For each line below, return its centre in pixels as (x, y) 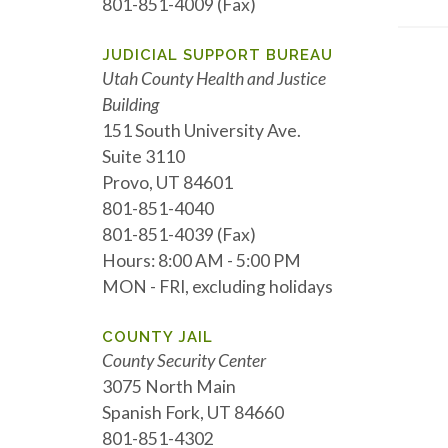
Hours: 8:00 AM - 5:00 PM (201, 260)
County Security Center (184, 360)
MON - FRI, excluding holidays (217, 286)
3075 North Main (169, 386)
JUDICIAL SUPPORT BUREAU (217, 55)
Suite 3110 (143, 156)
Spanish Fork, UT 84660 (193, 412)
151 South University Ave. (201, 130)
